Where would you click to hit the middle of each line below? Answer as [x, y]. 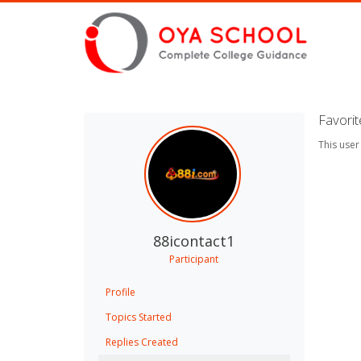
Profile [120, 292]
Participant [194, 259]
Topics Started [139, 317]
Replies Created [142, 342]
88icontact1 [194, 241]
